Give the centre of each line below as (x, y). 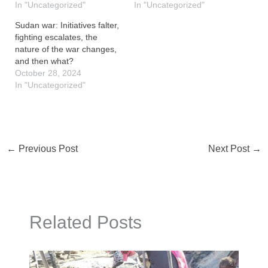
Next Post (230, 149)
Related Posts (85, 222)
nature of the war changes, (66, 49)
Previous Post (47, 149)
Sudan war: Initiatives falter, (67, 25)
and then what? (44, 61)
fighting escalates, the (56, 37)
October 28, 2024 (48, 73)
